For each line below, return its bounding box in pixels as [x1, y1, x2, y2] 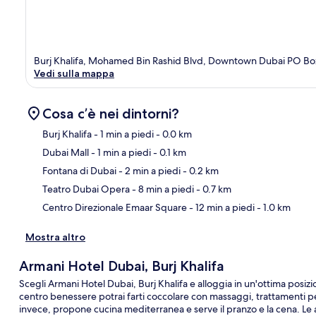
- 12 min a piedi [187, 201, 255, 214]
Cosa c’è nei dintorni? [42, 105, 179, 123]
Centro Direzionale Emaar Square [42, 201, 187, 214]
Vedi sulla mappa [34, 67, 114, 80]
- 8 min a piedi [130, 183, 194, 196]
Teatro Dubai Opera [42, 183, 130, 196]
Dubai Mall [42, 146, 89, 159]
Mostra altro [25, 231, 85, 244]
